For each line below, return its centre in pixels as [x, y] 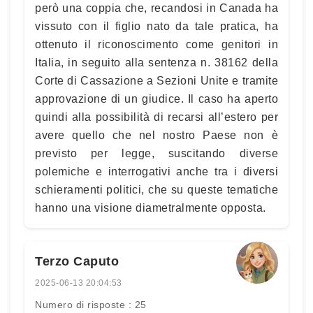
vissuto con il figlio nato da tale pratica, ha [156, 26]
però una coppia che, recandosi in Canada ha [156, 8]
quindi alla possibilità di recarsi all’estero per [156, 117]
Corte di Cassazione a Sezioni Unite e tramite [156, 80]
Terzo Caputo [77, 261]
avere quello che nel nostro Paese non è [156, 135]
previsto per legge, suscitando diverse [156, 153]
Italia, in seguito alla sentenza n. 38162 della [156, 62]
